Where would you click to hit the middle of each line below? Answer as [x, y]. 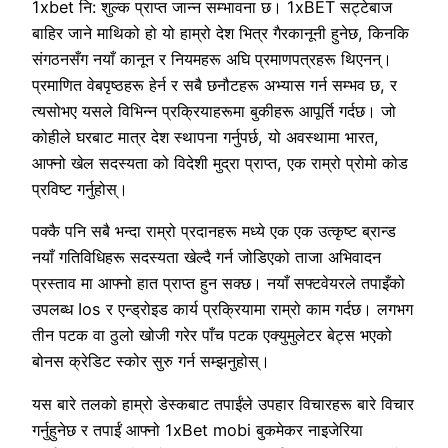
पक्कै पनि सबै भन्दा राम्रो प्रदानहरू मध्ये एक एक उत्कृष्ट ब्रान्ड [214, 231]
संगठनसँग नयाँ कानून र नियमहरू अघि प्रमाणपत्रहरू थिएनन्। [212, 59]
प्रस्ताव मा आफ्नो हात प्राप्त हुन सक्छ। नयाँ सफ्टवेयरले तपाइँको [218, 283]
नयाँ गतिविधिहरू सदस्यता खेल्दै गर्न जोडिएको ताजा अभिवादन [206, 257]
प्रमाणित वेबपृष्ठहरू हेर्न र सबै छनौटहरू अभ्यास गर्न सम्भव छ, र [214, 85]
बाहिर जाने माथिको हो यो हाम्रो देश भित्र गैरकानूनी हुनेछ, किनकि [220, 33]
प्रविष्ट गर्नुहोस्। [80, 189]
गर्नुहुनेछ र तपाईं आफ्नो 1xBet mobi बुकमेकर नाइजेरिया [197, 429]
